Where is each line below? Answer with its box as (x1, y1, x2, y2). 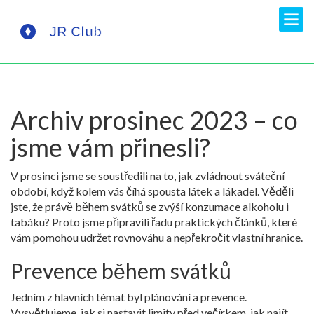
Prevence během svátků (11, 258, 231, 283)
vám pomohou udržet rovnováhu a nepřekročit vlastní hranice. (11, 231, 303, 244)
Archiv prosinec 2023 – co (11, 104, 298, 135)
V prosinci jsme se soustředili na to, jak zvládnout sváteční (11, 169, 285, 182)
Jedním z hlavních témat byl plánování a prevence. (11, 290, 247, 303)
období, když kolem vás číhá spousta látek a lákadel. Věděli (11, 184, 294, 198)
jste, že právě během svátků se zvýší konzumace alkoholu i (11, 200, 289, 213)
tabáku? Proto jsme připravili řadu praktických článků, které (11, 215, 297, 228)
